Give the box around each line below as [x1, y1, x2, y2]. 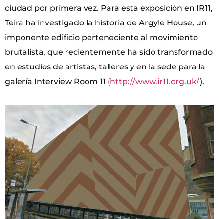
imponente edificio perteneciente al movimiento [5, 32, 198, 42]
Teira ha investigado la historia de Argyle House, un [5, 18, 207, 27]
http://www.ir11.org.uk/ [110, 76, 200, 86]
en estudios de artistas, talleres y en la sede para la [5, 62, 205, 71]
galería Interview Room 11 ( [5, 76, 110, 86]
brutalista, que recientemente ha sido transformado [5, 47, 213, 57]
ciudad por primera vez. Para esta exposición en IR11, [5, 3, 213, 13]
